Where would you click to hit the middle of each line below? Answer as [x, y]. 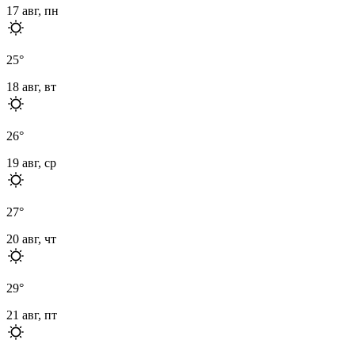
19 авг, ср [31, 162]
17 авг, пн [32, 10]
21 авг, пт [32, 315]
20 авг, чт [31, 239]
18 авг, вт [31, 86]
